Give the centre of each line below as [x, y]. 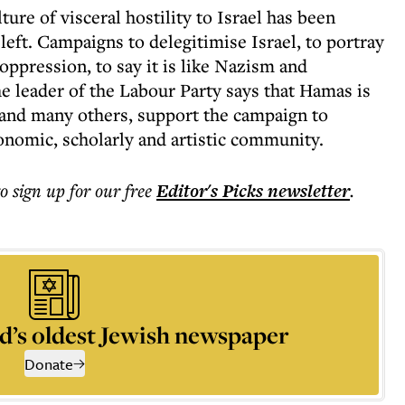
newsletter [306, 191]
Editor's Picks [210, 191]
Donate [48, 364]
